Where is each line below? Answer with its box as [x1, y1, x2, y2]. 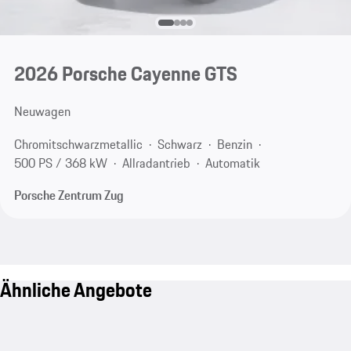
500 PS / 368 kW [13, 153, 107, 172]
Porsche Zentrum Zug [13, 186, 124, 205]
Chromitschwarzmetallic [13, 134, 143, 154]
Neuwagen [13, 102, 71, 121]
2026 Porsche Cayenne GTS [13, 59, 237, 89]
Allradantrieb [121, 153, 190, 172]
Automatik [204, 153, 260, 172]
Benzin [216, 134, 252, 154]
